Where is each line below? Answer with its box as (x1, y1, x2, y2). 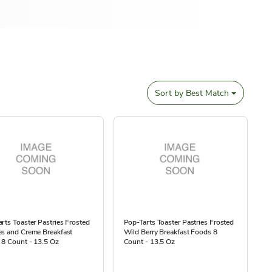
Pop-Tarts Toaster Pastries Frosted (123, 217, 234, 227)
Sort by (155, 87, 184, 99)
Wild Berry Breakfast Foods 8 (123, 227, 217, 237)
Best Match (183, 87, 229, 99)
